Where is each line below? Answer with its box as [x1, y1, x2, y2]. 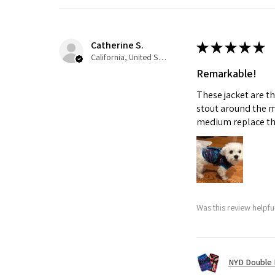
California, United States [158, 52, 166, 63]
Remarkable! [196, 66, 257, 81]
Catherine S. [91, 39, 144, 52]
